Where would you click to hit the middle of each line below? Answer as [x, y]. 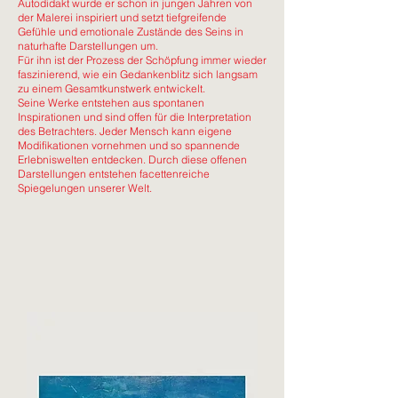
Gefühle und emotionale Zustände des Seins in [131, 32]
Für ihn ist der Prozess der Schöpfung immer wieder [142, 60]
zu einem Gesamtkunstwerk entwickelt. [111, 88]
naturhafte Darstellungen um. [88, 46]
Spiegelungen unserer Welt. [85, 188]
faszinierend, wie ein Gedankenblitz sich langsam [138, 74]
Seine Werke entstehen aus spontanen [111, 103]
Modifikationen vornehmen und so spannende [129, 145]
